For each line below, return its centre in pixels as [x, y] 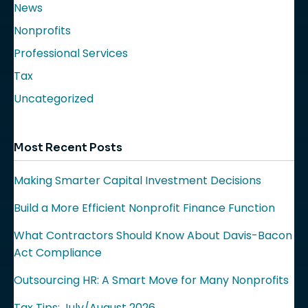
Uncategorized [54, 99]
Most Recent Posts [68, 147]
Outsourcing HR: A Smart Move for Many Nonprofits [151, 280]
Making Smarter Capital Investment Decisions [137, 180]
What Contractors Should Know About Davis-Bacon [153, 235]
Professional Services [71, 53]
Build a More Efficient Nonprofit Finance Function [144, 208]
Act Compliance [58, 253]
